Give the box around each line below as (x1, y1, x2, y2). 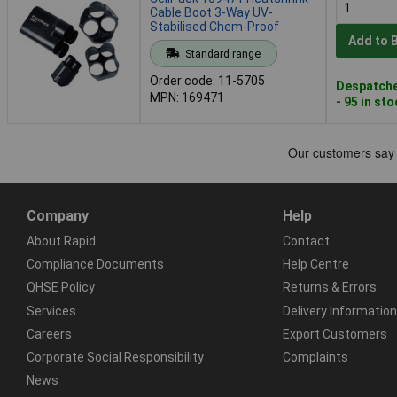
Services (27, 303, 76, 318)
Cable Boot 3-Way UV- (150, 4, 273, 19)
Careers (27, 326, 72, 341)
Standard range (184, 46, 261, 60)
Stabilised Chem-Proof (150, 19, 279, 34)
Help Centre (282, 257, 349, 272)
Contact (282, 233, 330, 248)
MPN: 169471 (150, 90, 224, 105)
